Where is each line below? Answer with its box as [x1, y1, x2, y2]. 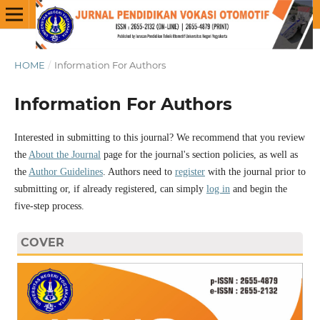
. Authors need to [102, 166, 175, 177]
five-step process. [14, 200, 84, 211]
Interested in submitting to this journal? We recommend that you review [14, 131, 305, 143]
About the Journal [28, 149, 101, 160]
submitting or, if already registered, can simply [14, 183, 206, 194]
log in [206, 183, 230, 194]
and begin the [229, 183, 287, 194]
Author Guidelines [28, 166, 103, 177]
